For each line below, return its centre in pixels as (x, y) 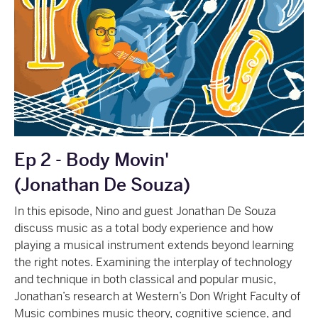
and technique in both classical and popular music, (145, 279)
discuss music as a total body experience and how (144, 228)
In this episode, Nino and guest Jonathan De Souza (145, 211)
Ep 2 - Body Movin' (92, 160)
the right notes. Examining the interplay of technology (153, 262)
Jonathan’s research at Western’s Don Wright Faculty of (157, 296)
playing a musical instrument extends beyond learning (154, 245)
